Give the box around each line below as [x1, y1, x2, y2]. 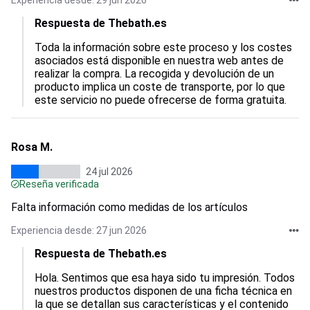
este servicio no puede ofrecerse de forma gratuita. [35, 93, 286, 107]
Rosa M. [11, 140, 53, 154]
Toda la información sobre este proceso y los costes [35, 41, 295, 54]
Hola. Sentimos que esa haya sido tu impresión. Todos [35, 271, 298, 284]
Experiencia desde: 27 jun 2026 [11, 225, 147, 236]
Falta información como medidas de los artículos [11, 201, 248, 214]
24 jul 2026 [86, 166, 133, 177]
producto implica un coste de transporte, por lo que [35, 80, 288, 93]
